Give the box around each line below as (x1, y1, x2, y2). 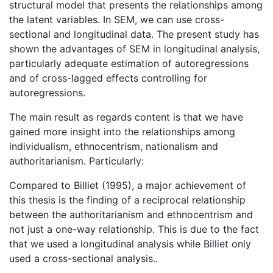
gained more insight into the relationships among (9, 126, 235, 138)
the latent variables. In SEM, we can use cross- (9, 13, 224, 26)
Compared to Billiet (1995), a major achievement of (9, 179, 246, 192)
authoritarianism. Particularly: (9, 155, 144, 168)
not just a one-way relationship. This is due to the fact (9, 223, 259, 236)
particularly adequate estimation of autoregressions (9, 57, 249, 70)
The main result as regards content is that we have (9, 111, 243, 124)
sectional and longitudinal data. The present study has (9, 28, 259, 41)
